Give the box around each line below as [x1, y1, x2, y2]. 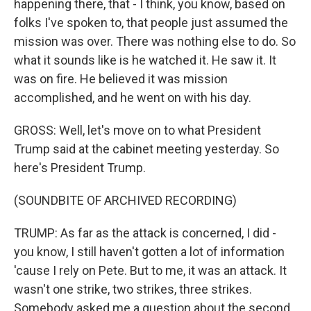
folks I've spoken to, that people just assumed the [14, 15, 288, 30]
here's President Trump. [14, 160, 146, 175]
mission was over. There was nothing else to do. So [14, 34, 296, 49]
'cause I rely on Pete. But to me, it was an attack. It [14, 263, 287, 278]
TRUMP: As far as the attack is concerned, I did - [14, 226, 276, 240]
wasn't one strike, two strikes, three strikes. [14, 282, 252, 296]
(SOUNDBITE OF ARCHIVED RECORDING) [14, 193, 237, 208]
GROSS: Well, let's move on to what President [14, 123, 261, 137]
